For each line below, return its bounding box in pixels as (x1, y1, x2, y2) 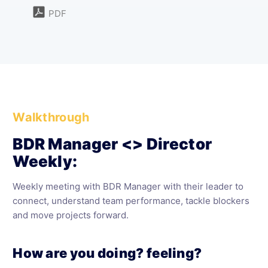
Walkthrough (13, 110, 90, 124)
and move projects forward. (13, 209, 129, 221)
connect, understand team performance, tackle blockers (13, 195, 250, 206)
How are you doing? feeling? (13, 245, 202, 261)
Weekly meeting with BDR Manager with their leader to (13, 181, 244, 192)
